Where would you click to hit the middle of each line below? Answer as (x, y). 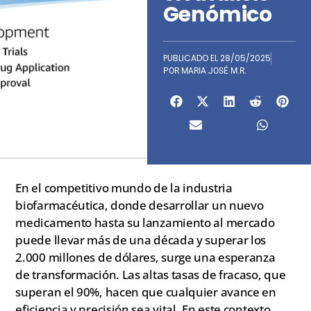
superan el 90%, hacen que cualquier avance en (146, 292)
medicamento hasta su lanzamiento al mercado (145, 222)
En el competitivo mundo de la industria (124, 187)
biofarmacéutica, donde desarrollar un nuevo (140, 205)
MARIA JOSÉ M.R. (213, 71)
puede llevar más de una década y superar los (141, 239)
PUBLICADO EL (191, 58)
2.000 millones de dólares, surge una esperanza (145, 257)
